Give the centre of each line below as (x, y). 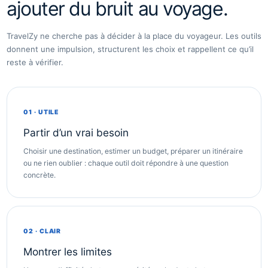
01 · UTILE (41, 112)
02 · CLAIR (42, 231)
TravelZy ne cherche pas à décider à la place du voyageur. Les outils (134, 36)
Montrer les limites (68, 252)
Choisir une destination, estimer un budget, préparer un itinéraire (133, 151)
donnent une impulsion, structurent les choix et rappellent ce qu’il (130, 49)
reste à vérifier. (35, 62)
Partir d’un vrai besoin (76, 133)
